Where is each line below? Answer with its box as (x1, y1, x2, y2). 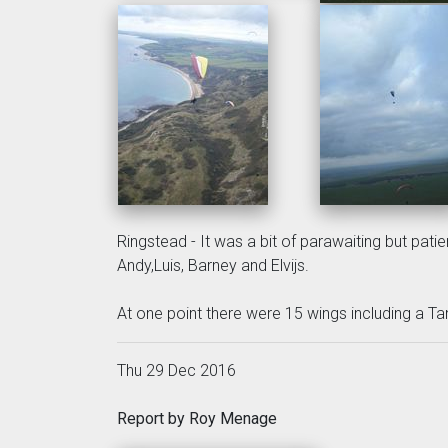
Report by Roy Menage (117, 409, 277, 428)
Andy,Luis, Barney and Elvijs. (117, 256, 309, 275)
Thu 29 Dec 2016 (117, 361, 236, 380)
